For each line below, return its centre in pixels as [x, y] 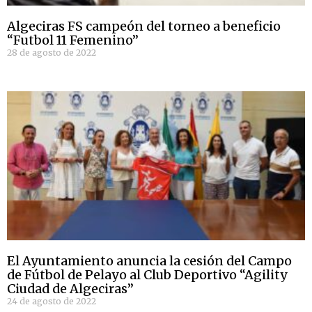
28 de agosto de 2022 [52, 53]
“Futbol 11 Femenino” [73, 40]
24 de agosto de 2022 [52, 302]
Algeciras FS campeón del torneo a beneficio [144, 26]
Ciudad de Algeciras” [70, 289]
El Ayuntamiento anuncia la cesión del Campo [149, 261]
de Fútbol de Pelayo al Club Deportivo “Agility [147, 275]
